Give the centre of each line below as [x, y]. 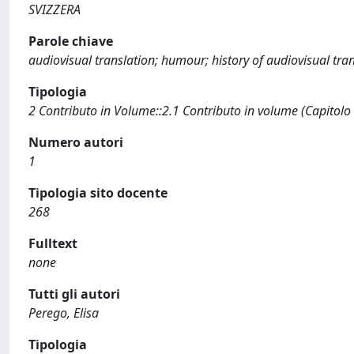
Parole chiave [71, 41]
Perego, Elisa [64, 313]
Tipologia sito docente [98, 193]
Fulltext [53, 243]
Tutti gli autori [74, 294]
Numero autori [76, 142]
